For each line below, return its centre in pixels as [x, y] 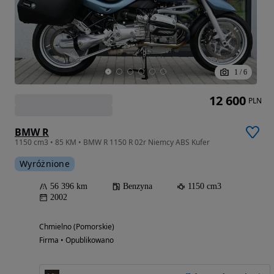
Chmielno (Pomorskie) [77, 226]
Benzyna [138, 186]
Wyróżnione [45, 163]
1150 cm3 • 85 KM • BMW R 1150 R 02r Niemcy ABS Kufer [112, 142]
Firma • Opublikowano [76, 240]
